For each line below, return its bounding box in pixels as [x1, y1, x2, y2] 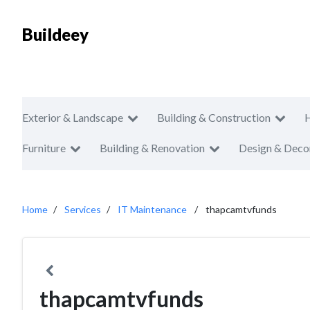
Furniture [22, 141, 66, 154]
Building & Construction [157, 111, 271, 124]
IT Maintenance [118, 203, 187, 215]
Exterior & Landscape [22, 111, 123, 124]
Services [64, 203, 101, 215]
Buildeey [22, 24, 89, 44]
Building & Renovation [100, 141, 205, 154]
